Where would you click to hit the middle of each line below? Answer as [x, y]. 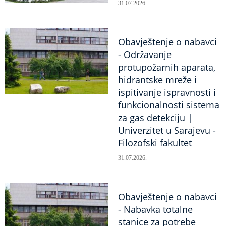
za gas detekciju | [155, 118]
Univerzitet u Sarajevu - [167, 130]
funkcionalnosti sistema [169, 105]
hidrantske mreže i [157, 80]
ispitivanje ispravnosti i [167, 93]
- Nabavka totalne [155, 210]
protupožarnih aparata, [167, 67]
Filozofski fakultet [155, 143]
